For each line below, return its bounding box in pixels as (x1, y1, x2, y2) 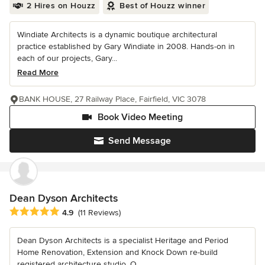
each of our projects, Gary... (17, 53, 117, 63)
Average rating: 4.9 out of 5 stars (9, 205, 143, 218)
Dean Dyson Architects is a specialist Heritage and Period (17, 235, 228, 245)
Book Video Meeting (98, 111, 183, 123)
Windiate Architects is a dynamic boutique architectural (17, 29, 217, 40)
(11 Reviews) (78, 208, 121, 218)
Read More (17, 67, 59, 77)
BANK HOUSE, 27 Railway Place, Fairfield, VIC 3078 (19, 93, 206, 104)
